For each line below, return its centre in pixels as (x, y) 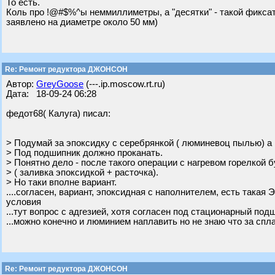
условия (24, 202)
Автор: (21, 84)
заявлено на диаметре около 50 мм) (82, 22)
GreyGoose (60, 84)
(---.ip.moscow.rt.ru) (124, 84)
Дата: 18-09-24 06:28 (51, 94)
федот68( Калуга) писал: (58, 114)
